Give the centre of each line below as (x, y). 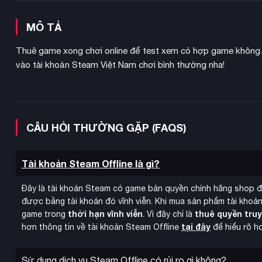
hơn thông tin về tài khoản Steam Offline (101, 227)
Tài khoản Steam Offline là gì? (91, 163)
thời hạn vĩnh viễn (105, 214)
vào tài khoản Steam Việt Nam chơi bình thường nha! (120, 65)
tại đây (196, 227)
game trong (45, 214)
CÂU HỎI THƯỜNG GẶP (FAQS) (106, 127)
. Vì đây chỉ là (169, 214)
